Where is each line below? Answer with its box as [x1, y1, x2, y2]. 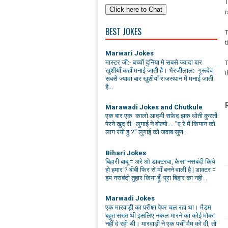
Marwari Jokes [105, 49, 154, 58]
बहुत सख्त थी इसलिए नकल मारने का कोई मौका [105, 212, 215, 220]
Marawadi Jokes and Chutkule [105, 103, 203, 111]
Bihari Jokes [105, 149, 146, 157]
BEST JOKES [105, 25, 141, 38]
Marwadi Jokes [105, 194, 155, 203]
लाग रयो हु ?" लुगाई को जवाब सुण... [105, 128, 188, 136]
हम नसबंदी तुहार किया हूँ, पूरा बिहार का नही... [105, 174, 207, 182]
